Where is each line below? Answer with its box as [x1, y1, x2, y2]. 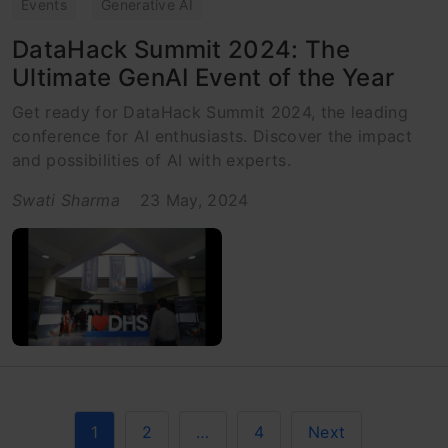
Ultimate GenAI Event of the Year [12, 62, 395, 92]
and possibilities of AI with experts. [12, 149, 291, 170]
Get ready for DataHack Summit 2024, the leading [12, 101, 409, 122]
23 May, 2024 [139, 189, 249, 210]
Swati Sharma [12, 189, 120, 210]
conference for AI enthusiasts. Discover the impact [12, 125, 413, 146]
